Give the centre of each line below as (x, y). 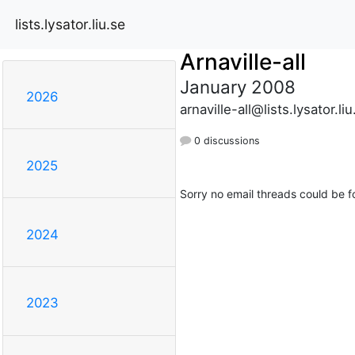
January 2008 (237, 86)
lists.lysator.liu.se (70, 24)
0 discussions (225, 140)
